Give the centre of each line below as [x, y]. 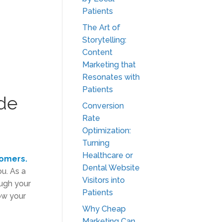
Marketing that [109, 65]
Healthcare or [108, 155]
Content [97, 52]
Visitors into [104, 180]
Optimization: [107, 131]
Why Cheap [104, 209]
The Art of [101, 28]
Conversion [103, 106]
